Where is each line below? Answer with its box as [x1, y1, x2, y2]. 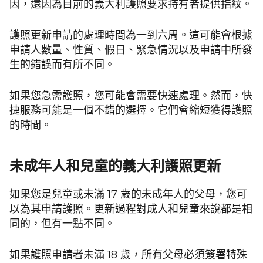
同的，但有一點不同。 [9, 217, 115, 231]
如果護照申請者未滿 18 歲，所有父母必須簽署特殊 [9, 248, 247, 262]
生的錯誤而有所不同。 [9, 58, 115, 72]
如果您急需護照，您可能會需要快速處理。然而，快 [9, 89, 252, 103]
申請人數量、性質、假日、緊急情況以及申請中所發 [9, 43, 252, 57]
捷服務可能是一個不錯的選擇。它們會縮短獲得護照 [9, 104, 252, 117]
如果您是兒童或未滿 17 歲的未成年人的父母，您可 [9, 188, 247, 201]
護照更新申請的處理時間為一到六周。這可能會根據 [9, 29, 252, 42]
